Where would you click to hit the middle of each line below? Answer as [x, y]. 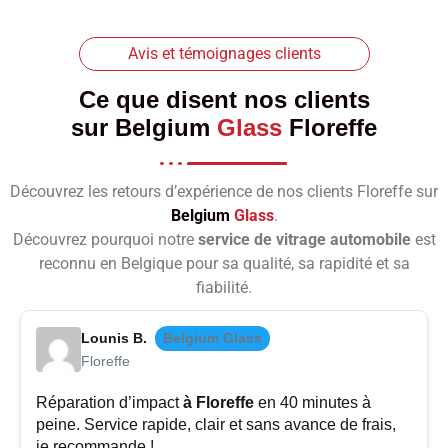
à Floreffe [218, 403]
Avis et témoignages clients [224, 54]
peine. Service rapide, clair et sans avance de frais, [216, 425]
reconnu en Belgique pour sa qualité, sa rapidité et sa [224, 264]
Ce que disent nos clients [224, 100]
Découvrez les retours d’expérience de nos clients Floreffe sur [224, 192]
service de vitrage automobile [304, 240]
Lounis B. [114, 338]
